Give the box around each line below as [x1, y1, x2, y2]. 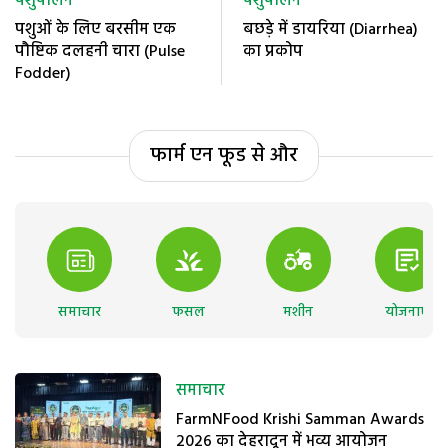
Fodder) [15, 61, 71, 88]
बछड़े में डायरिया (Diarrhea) [243, 17, 419, 44]
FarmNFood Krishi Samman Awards [176, 407, 425, 434]
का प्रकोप [243, 39, 304, 66]
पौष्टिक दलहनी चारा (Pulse [15, 39, 185, 66]
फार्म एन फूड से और [150, 140, 298, 173]
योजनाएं [385, 301, 430, 325]
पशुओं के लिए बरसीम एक [15, 17, 176, 44]
